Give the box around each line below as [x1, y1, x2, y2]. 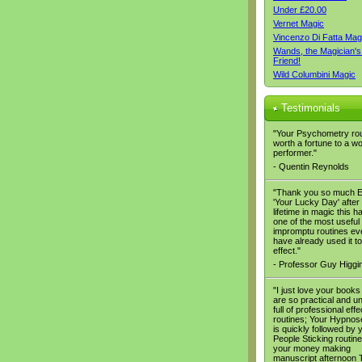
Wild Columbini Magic [273, 69, 356, 79]
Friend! [273, 56, 301, 65]
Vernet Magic [273, 19, 324, 28]
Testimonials [281, 102, 340, 114]
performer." [273, 148, 317, 158]
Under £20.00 [273, 5, 326, 15]
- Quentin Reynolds [273, 162, 349, 171]
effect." [273, 246, 301, 255]
